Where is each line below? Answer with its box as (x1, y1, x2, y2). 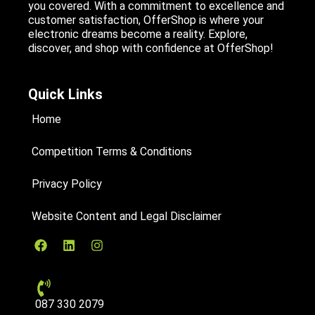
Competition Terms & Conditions (32, 145, 192, 159)
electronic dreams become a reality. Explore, (28, 27, 247, 41)
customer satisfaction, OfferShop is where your (28, 13, 264, 27)
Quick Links (28, 86, 103, 103)
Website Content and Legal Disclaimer (32, 210, 221, 224)
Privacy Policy (32, 177, 102, 191)
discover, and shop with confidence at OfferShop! (28, 41, 274, 56)
